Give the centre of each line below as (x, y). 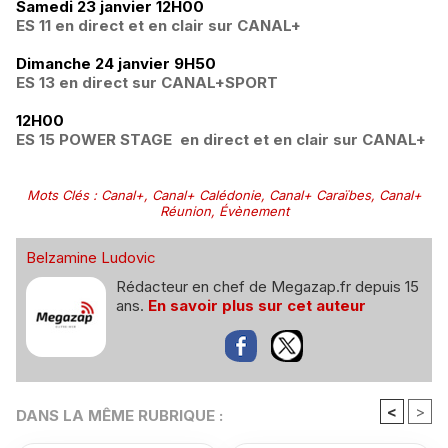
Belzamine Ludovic (91, 257)
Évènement (253, 210)
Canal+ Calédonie (206, 194)
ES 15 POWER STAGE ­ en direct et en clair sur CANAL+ (223, 139)
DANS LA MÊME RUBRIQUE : (119, 415)
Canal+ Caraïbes (319, 194)
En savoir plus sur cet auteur (257, 305)
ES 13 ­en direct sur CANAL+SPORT (149, 82)
